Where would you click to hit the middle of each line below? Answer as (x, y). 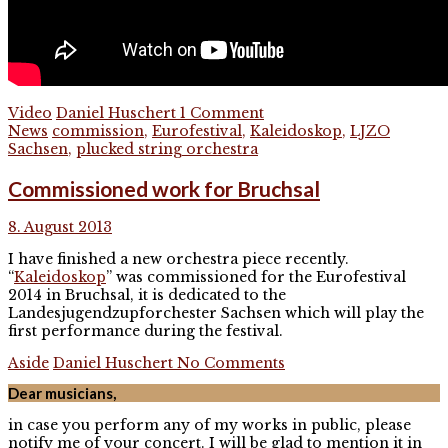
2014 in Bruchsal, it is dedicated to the (147, 294)
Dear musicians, (62, 393)
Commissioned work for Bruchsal (164, 188)
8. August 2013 (60, 226)
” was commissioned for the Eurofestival (256, 276)
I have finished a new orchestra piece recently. (178, 258)
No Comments (231, 362)
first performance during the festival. (145, 330)
